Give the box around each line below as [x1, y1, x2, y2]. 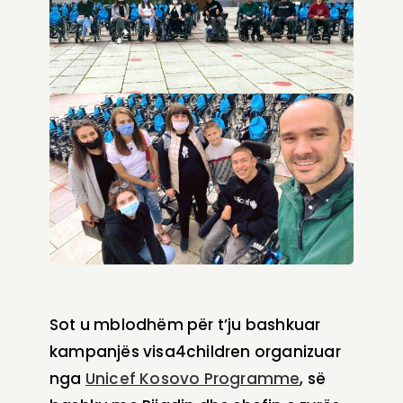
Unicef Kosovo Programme [85, 368, 300, 390]
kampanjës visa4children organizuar [49, 341, 341, 363]
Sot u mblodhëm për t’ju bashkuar [49, 314, 321, 336]
